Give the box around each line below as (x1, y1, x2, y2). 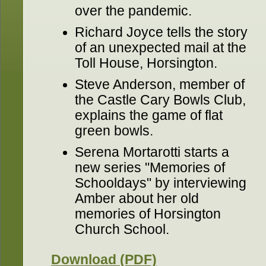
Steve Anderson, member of (75, 77, 245, 92)
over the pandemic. (75, 3, 192, 18)
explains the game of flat (75, 107, 223, 123)
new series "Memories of (75, 160, 225, 175)
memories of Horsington (75, 206, 221, 221)
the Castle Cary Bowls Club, (75, 92, 246, 107)
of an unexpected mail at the (75, 40, 246, 55)
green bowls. (75, 123, 153, 138)
